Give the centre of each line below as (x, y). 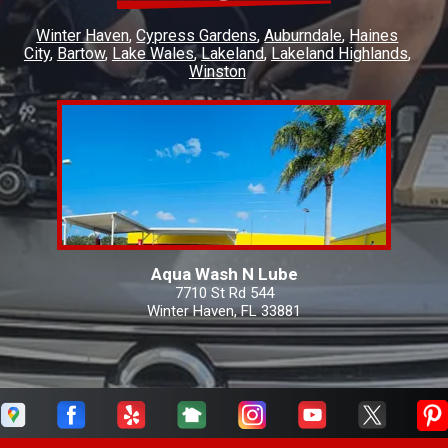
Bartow (80, 54)
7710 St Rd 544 (224, 293)
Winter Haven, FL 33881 (224, 311)
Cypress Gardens (197, 36)
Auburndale (303, 36)
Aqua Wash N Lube (224, 274)
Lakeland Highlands (339, 54)
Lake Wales (152, 54)
